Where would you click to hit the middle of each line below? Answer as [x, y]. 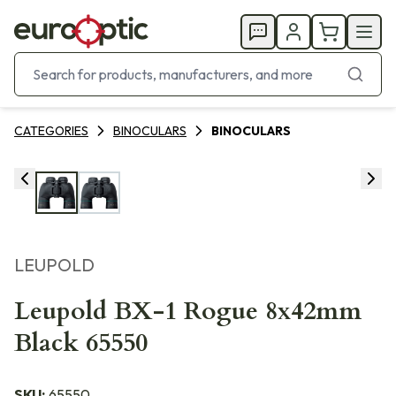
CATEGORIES [51, 131]
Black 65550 [81, 343]
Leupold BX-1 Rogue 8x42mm [188, 311]
